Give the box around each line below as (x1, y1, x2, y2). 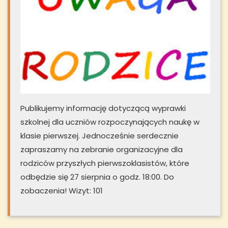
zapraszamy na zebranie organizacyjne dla (20, 144, 183, 155)
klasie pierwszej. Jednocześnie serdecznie (20, 130, 179, 141)
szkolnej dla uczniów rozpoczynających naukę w (20, 116, 199, 127)
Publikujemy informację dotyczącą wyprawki (20, 102, 186, 113)
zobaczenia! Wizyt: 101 (20, 185, 103, 196)
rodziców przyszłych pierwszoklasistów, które (20, 157, 189, 168)
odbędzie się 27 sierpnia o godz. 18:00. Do (20, 171, 174, 182)
